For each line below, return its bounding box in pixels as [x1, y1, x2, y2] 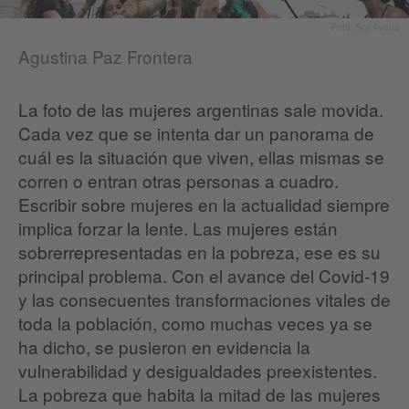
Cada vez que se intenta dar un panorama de [18, 121, 374, 146]
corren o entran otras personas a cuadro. [18, 168, 339, 194]
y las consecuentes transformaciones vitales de [18, 287, 391, 312]
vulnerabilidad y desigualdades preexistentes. [18, 358, 377, 383]
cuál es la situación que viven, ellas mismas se [18, 144, 384, 170]
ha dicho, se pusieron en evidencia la [18, 334, 310, 360]
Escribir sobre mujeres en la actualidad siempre [18, 192, 390, 217]
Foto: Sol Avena [331, 21, 400, 35]
